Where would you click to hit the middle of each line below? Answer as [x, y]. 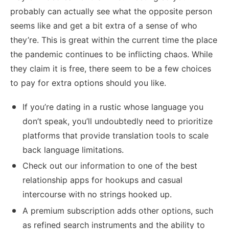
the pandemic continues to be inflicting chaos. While [111, 54]
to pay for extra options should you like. [88, 83]
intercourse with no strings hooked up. [97, 194]
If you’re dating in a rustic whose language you [113, 107]
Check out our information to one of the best [110, 166]
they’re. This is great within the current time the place [114, 40]
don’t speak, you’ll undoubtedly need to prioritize [118, 121]
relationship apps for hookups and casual [102, 180]
